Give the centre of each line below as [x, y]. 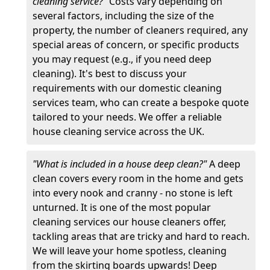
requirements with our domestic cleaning [127, 88]
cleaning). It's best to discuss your [110, 74]
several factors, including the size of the [123, 16]
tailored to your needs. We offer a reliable [127, 117]
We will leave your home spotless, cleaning [130, 251]
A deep [225, 164]
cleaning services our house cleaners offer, [129, 222]
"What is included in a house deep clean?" [121, 164]
